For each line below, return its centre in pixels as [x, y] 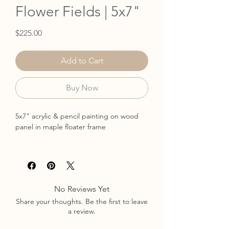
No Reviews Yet [82, 189]
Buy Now [82, 88]
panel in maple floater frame [61, 127]
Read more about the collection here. [76, 148]
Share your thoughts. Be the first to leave [82, 202]
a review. [82, 211]
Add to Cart [82, 61]
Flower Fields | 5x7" [78, 12]
